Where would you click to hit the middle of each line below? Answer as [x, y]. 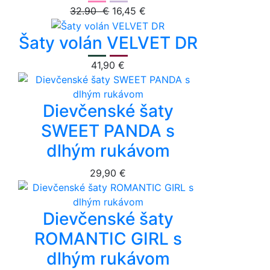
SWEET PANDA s [108, 131]
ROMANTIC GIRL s [108, 239]
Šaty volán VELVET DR [108, 43]
